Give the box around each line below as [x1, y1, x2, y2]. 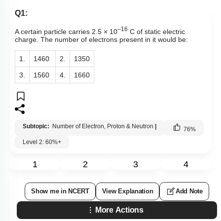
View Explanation [102, 187, 153, 195]
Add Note [176, 187, 203, 195]
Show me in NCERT [31, 187, 89, 195]
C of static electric [130, 27, 185, 36]
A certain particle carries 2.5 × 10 [15, 27, 117, 36]
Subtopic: [23, 122, 51, 130]
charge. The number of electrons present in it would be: [15, 35, 188, 43]
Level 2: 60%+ [23, 138, 61, 146]
